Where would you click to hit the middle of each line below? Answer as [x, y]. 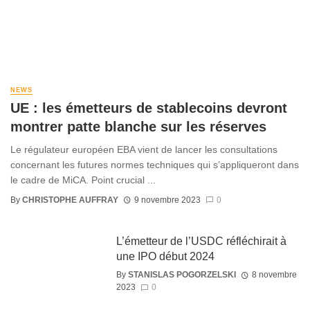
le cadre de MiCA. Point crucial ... [83, 180]
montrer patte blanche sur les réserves [138, 126]
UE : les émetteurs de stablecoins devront [149, 108]
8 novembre [274, 274]
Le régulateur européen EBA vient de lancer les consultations [144, 150]
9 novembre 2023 [167, 200]
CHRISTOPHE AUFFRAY [70, 200]
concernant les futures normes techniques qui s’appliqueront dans [155, 165]
